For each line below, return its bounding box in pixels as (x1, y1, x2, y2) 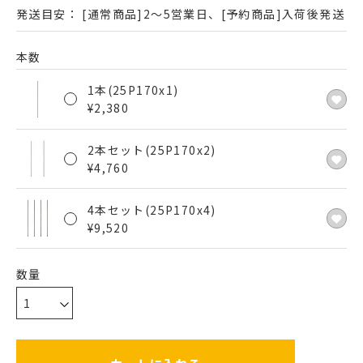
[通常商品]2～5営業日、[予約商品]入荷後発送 (79, 5, 344, 22)
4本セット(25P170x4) (87, 201, 216, 218)
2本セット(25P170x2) (87, 142, 216, 159)
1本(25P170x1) (87, 82, 179, 99)
